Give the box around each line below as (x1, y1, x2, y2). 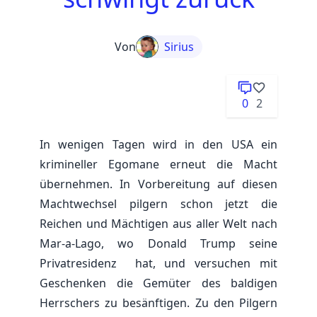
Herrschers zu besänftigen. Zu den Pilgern (40, 295, 277, 311)
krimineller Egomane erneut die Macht (40, 156, 277, 172)
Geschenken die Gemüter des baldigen (40, 275, 277, 291)
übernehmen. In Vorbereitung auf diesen (40, 176, 277, 192)
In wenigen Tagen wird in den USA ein (40, 137, 277, 152)
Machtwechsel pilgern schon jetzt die (40, 196, 277, 212)
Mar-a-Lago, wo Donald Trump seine (40, 236, 277, 251)
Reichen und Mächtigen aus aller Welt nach (40, 216, 277, 231)
